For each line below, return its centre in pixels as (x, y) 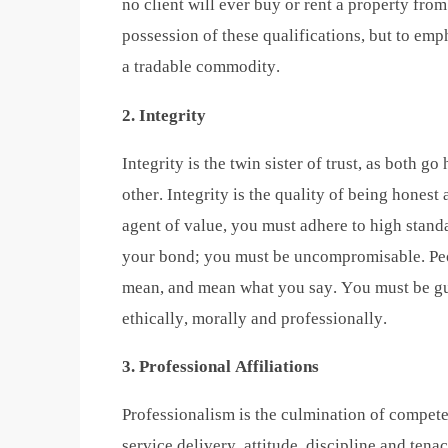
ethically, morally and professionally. (254, 318)
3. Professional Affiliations (220, 367)
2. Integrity (164, 115)
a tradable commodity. (201, 67)
